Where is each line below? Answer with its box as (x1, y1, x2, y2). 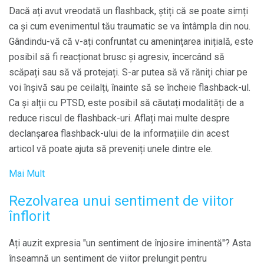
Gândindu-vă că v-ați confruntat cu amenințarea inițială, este (9, 36, 253, 48)
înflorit (9, 208, 50, 225)
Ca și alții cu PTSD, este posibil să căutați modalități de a (9, 97, 244, 109)
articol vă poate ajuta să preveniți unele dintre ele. (9, 143, 213, 155)
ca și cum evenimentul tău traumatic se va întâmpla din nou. (9, 21, 250, 32)
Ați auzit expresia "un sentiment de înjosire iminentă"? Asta (9, 237, 251, 249)
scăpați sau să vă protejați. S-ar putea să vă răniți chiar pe (9, 67, 247, 78)
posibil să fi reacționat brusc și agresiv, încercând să (9, 51, 225, 63)
